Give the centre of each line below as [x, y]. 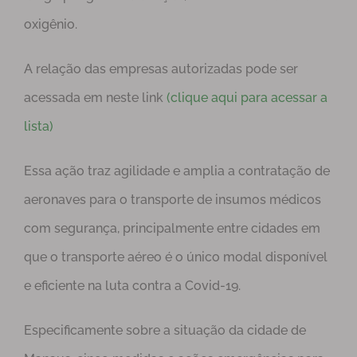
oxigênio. [51, 25]
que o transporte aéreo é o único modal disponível [176, 257]
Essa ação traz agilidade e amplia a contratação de [177, 171]
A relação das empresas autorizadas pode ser [161, 69]
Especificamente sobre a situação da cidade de [165, 331]
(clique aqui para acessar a [247, 98]
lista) [39, 127]
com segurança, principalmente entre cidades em [172, 229]
